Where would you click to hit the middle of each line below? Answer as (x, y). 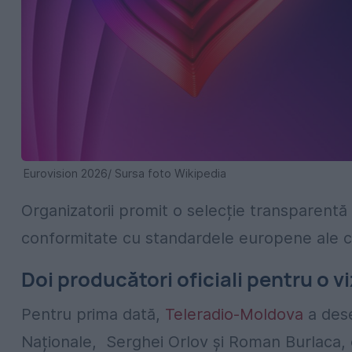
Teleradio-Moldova (234, 314)
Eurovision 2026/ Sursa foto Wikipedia (125, 174)
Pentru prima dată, (93, 314)
